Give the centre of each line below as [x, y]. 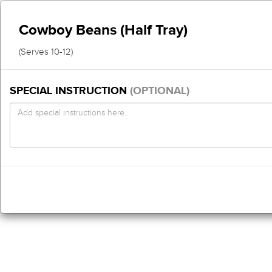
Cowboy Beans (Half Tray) [103, 29]
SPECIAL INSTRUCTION [70, 90]
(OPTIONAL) [160, 90]
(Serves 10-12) [46, 52]
